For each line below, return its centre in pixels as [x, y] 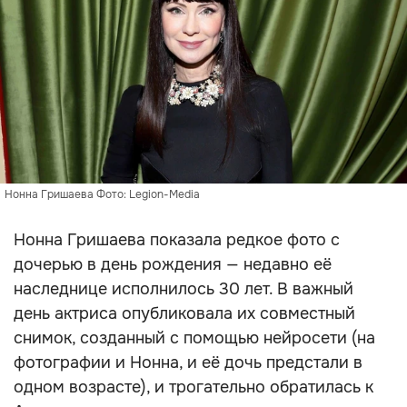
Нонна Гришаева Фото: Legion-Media [102, 194]
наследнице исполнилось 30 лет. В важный [184, 289]
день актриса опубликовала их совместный [184, 313]
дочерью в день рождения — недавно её [173, 264]
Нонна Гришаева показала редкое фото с [177, 240]
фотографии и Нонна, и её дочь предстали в [188, 362]
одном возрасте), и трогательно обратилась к [194, 387]
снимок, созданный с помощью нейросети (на [194, 338]
